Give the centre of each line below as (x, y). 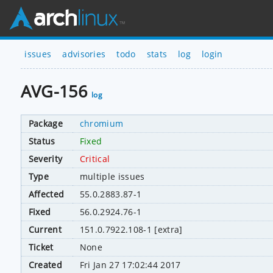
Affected (46, 194)
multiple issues (112, 176)
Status (42, 141)
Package (46, 123)
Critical (95, 158)
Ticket (41, 247)
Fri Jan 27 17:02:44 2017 (130, 264)
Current (45, 229)
